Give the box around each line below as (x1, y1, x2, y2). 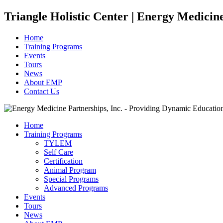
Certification (44, 156, 83, 165)
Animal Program (44, 165, 96, 174)
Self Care (44, 147, 73, 156)
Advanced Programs (44, 183, 108, 192)
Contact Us (24, 87, 59, 96)
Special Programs (44, 174, 99, 183)
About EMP (24, 78, 62, 87)
